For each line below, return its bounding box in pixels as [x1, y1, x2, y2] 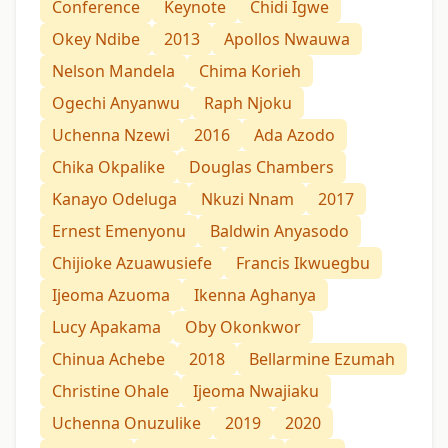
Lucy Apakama [52, 316, 161, 339]
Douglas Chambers [189, 156, 334, 179]
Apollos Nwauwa [224, 28, 350, 51]
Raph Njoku [204, 92, 292, 115]
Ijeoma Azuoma [52, 284, 170, 307]
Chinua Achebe [52, 348, 165, 371]
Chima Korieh [199, 60, 301, 83]
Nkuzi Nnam [201, 188, 294, 211]
